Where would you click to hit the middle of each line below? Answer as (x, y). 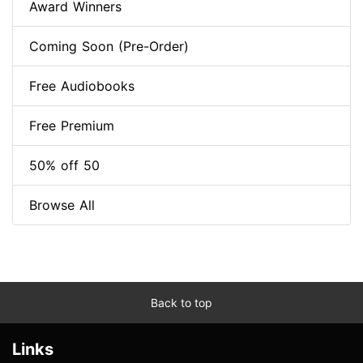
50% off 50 (64, 166)
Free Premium (72, 126)
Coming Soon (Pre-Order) (109, 47)
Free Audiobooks (82, 86)
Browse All (62, 205)
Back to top (181, 303)
